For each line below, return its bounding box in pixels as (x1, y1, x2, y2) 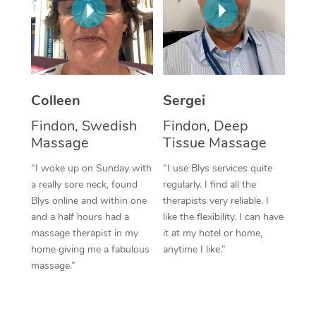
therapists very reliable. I (163, 193, 269, 207)
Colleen (30, 90, 80, 110)
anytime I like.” (163, 242, 226, 256)
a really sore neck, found (30, 177, 138, 191)
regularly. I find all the (163, 177, 256, 191)
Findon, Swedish (30, 116, 137, 135)
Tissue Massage (163, 133, 267, 152)
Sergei (163, 90, 205, 110)
